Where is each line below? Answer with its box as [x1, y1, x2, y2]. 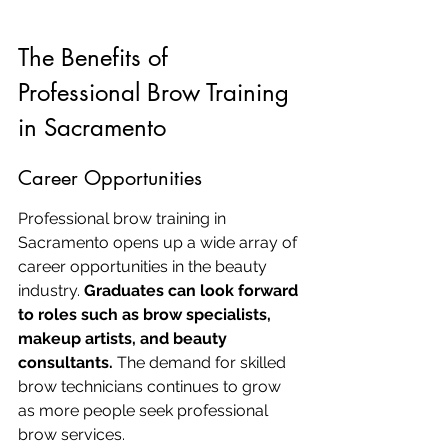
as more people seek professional [18, 401, 272, 420]
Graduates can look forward [84, 281, 302, 300]
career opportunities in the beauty [18, 257, 271, 276]
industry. [18, 281, 84, 300]
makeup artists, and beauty [18, 329, 231, 348]
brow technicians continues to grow [18, 377, 285, 396]
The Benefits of [18, 42, 175, 73]
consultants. [18, 353, 113, 372]
